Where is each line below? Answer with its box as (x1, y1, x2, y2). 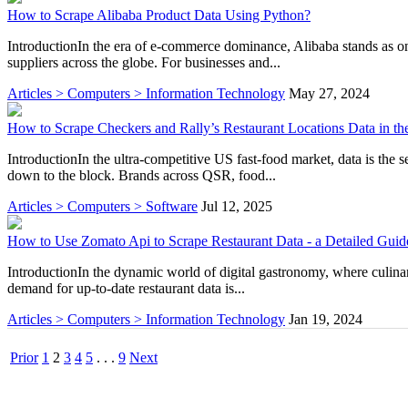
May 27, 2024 (289, 85, 370, 101)
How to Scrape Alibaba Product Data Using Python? (7, 6, 311, 23)
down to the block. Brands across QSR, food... (7, 167, 276, 183)
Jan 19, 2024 (289, 311, 362, 327)
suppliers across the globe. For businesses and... (7, 54, 280, 70)
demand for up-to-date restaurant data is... (7, 280, 245, 296)
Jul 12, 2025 (201, 198, 272, 214)
